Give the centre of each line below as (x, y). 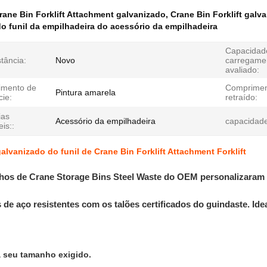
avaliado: (242, 70)
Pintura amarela (86, 92)
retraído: (241, 97)
